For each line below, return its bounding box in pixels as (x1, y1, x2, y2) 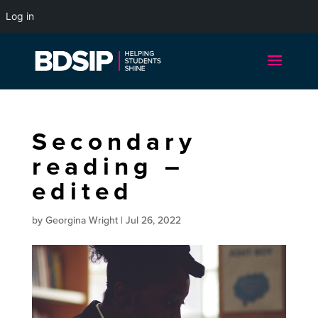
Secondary (31, 123, 197, 160)
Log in (6, 10, 34, 22)
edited (31, 172, 134, 209)
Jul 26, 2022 (125, 213, 181, 228)
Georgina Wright (45, 213, 118, 228)
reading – (31, 148, 185, 185)
